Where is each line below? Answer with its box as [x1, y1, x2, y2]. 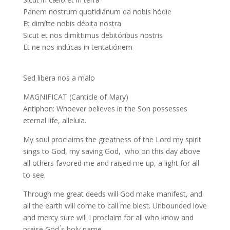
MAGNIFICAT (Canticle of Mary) [23, 92, 128, 102]
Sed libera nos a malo [23, 73, 95, 83]
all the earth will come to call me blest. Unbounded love [23, 201, 207, 210]
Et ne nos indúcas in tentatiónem [23, 42, 132, 52]
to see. [23, 170, 46, 180]
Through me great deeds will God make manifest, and [23, 189, 202, 199]
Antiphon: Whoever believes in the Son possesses [23, 104, 187, 113]
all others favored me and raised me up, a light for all [23, 158, 199, 168]
